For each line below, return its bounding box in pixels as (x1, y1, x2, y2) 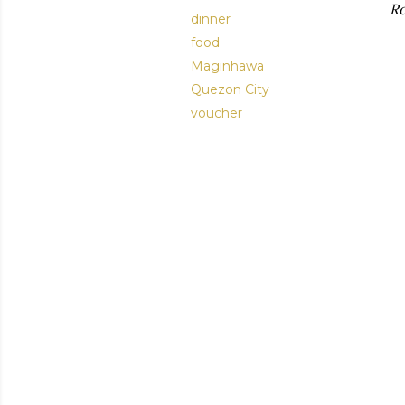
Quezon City (191, 81, 269, 98)
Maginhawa (191, 58, 264, 74)
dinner (191, 11, 231, 27)
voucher (191, 105, 242, 121)
